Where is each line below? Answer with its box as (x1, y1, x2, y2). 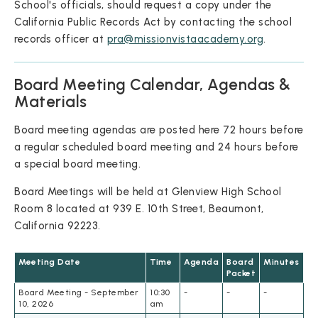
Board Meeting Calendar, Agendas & (14, 75, 291, 95)
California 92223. (14, 219, 101, 233)
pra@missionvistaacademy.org (106, 33, 263, 46)
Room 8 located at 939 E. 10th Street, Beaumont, (14, 202, 264, 216)
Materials (14, 92, 87, 112)
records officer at (14, 33, 107, 46)
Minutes (263, 257, 300, 268)
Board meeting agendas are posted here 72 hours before (14, 124, 304, 137)
